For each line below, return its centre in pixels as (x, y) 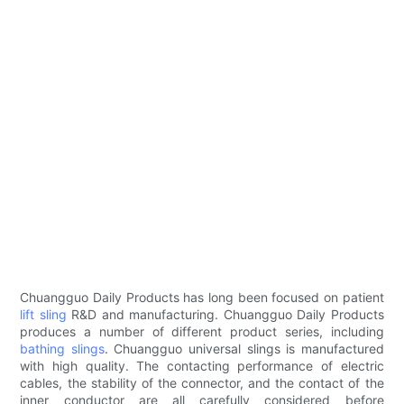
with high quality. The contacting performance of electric (202, 366)
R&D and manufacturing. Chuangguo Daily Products (225, 315)
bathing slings (62, 349)
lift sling (43, 315)
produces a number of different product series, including (202, 332)
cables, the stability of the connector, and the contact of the (202, 383)
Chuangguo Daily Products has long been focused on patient (202, 298)
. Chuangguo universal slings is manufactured (244, 349)
